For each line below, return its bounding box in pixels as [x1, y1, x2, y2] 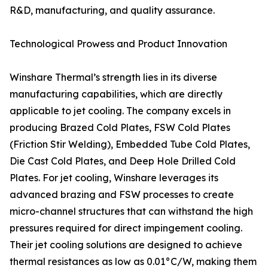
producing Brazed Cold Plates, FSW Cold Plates [10, 121, 230, 134]
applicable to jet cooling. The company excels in [10, 105, 231, 117]
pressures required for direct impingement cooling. [10, 222, 242, 234]
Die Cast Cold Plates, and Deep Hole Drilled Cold [10, 155, 236, 167]
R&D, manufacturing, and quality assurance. [10, 4, 215, 17]
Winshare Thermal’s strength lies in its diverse [10, 71, 217, 84]
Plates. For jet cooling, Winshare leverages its [10, 172, 218, 184]
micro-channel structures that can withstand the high [10, 205, 253, 218]
